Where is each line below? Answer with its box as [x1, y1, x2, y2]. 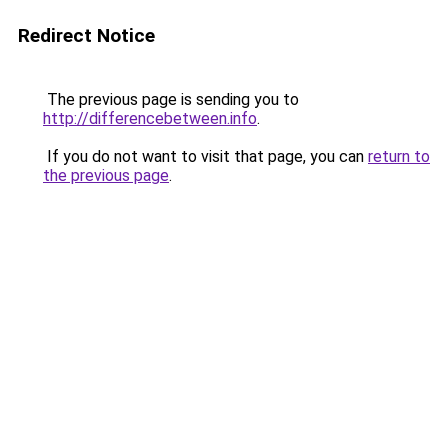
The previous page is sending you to [43, 90, 299, 109]
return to [368, 147, 430, 166]
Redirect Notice [18, 24, 155, 47]
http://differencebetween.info [43, 109, 257, 128]
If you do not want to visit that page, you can [43, 147, 368, 166]
